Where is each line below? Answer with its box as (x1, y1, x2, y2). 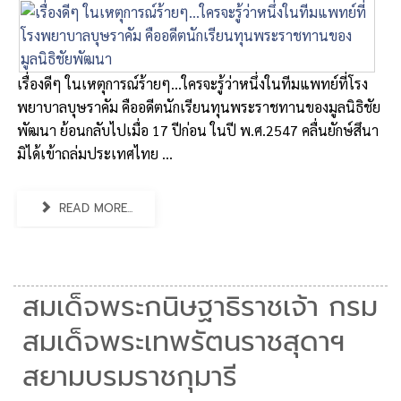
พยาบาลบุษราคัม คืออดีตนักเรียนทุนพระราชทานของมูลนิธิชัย (17, 98, 380, 116)
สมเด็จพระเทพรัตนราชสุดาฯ (22, 321, 345, 363)
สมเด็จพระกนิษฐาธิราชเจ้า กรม (22, 286, 378, 328)
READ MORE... (55, 200, 133, 217)
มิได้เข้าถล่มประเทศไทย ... (17, 144, 173, 163)
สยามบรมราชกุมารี (22, 356, 237, 397)
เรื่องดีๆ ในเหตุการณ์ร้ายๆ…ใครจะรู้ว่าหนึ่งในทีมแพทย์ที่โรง (17, 74, 368, 93)
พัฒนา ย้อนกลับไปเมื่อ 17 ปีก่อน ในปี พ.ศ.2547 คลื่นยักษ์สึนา (17, 121, 379, 140)
